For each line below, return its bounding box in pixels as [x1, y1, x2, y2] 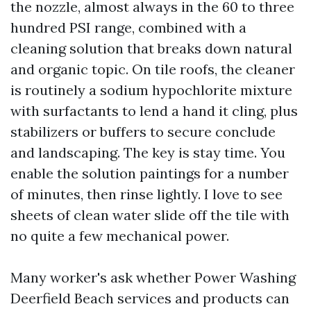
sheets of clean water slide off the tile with [10, 206, 289, 224]
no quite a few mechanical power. [10, 227, 229, 244]
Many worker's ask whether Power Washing [10, 269, 296, 286]
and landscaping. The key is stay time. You [10, 144, 285, 161]
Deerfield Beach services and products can [10, 289, 289, 307]
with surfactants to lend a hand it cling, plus [10, 102, 298, 119]
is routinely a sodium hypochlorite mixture [10, 81, 292, 99]
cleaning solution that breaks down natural [10, 40, 292, 57]
